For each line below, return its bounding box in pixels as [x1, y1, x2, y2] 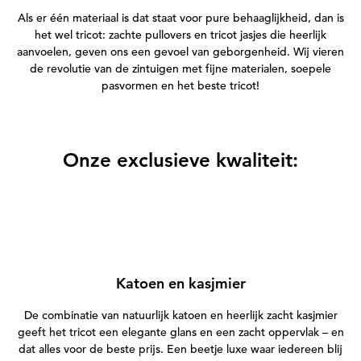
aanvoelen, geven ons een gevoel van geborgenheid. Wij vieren [17, 44, 344, 59]
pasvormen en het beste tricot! [102, 77, 259, 93]
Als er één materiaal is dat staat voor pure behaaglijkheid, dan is [17, 10, 344, 25]
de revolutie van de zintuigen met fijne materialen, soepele [30, 60, 331, 76]
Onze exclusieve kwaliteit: [63, 147, 298, 172]
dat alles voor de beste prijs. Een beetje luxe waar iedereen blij [19, 341, 342, 356]
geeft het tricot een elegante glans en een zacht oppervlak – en [17, 324, 344, 339]
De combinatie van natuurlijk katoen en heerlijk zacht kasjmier [23, 307, 338, 322]
